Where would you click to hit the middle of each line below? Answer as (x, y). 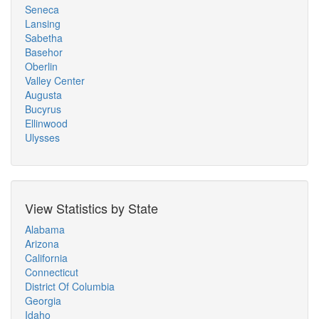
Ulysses (42, 137)
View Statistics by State (91, 208)
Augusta (43, 95)
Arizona (42, 244)
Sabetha (44, 38)
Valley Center (55, 80)
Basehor (44, 52)
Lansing (43, 23)
